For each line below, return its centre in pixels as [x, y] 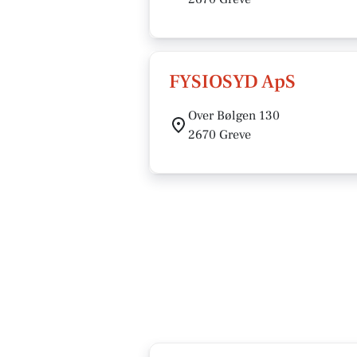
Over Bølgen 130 [234, 116]
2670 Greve [220, 135]
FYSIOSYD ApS [232, 82]
